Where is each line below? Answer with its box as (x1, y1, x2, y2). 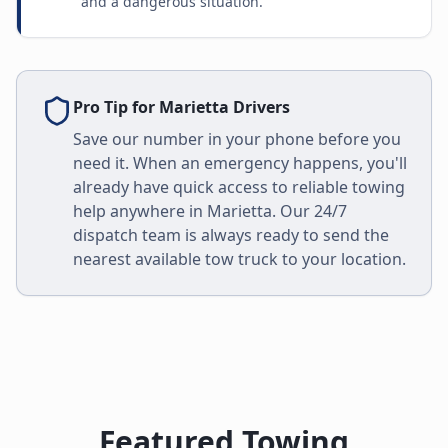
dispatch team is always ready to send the (73, 224, 389, 246)
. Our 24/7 (272, 200, 347, 222)
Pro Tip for (73, 96, 159, 118)
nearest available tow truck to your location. (73, 248, 406, 270)
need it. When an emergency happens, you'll (73, 152, 407, 174)
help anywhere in (73, 200, 207, 222)
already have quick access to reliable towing (73, 176, 405, 198)
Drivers (229, 96, 290, 118)
